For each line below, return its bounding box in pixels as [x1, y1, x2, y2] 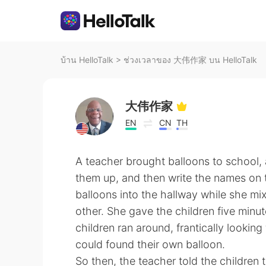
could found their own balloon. [75, 238, 225, 251]
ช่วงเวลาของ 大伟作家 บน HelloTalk [123, 55, 257, 65]
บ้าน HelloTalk [61, 55, 113, 65]
